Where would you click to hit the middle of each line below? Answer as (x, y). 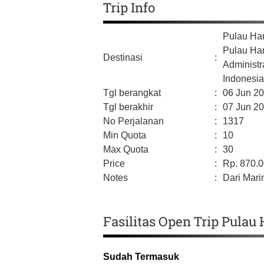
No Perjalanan (133, 121)
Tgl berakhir (128, 107)
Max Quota (126, 150)
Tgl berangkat (132, 93)
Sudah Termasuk (141, 257)
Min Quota (125, 136)
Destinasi (123, 58)
